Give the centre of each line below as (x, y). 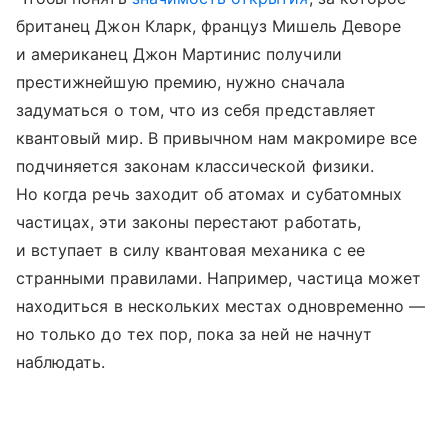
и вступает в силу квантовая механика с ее (190, 250)
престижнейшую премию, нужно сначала (180, 82)
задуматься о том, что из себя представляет (196, 110)
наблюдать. (61, 362)
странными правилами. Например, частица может (219, 278)
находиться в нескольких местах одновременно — (221, 306)
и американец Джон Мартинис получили (179, 54)
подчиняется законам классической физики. (195, 166)
